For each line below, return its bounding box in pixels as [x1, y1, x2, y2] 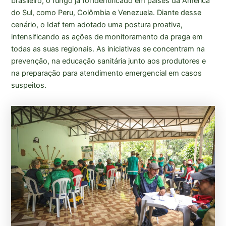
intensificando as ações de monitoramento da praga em [11, 32, 203, 41]
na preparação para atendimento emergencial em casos [11, 68, 202, 78]
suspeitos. [11, 80, 47, 90]
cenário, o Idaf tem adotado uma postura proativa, [11, 20, 183, 29]
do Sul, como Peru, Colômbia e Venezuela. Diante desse [11, 8, 202, 17]
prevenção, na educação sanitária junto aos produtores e [11, 56, 206, 66]
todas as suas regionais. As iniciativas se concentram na [11, 44, 205, 53]
